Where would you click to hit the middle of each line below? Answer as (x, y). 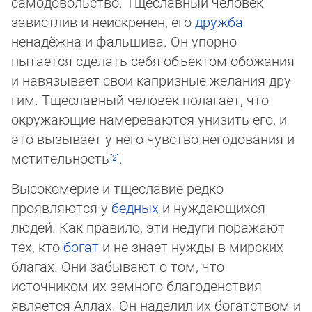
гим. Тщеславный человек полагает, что (140, 99)
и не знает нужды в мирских (191, 246)
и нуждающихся (212, 207)
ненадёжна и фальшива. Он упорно (124, 41)
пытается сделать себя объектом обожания (153, 60)
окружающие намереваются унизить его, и (149, 119)
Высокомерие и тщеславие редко (117, 188)
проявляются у (61, 207)
